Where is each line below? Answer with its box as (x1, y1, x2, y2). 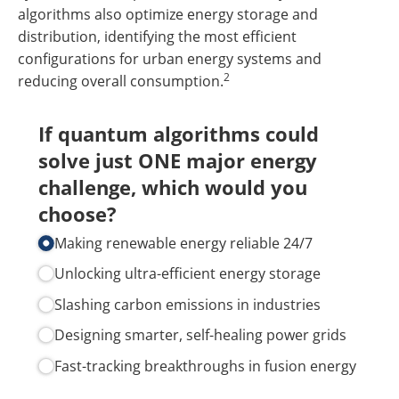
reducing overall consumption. (18, 71, 224, 92)
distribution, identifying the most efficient (18, 27, 297, 47)
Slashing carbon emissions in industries (53, 294, 321, 314)
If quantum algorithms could (38, 120, 320, 148)
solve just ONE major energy (38, 147, 318, 175)
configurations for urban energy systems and (18, 49, 322, 69)
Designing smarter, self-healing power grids (53, 325, 346, 346)
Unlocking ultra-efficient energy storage (53, 264, 321, 284)
